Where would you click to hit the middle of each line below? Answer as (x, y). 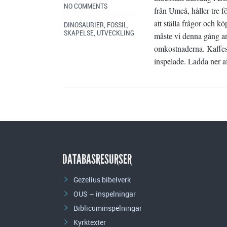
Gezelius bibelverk (102, 179)
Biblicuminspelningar (108, 208)
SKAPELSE (79, 33)
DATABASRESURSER (97, 159)
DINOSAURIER (84, 25)
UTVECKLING (116, 33)
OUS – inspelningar (105, 194)
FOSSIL (117, 25)
